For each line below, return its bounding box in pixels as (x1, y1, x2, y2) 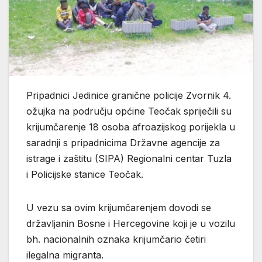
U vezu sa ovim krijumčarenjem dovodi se (26, 201, 211, 213)
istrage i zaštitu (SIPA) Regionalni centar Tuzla (26, 152, 232, 164)
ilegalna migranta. (26, 249, 104, 261)
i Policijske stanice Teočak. (26, 168, 143, 180)
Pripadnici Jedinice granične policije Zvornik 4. (26, 89, 231, 101)
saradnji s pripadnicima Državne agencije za (26, 136, 220, 149)
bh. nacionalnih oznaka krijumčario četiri (26, 233, 206, 245)
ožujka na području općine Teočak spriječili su (26, 105, 232, 117)
